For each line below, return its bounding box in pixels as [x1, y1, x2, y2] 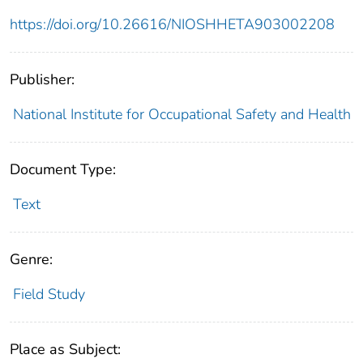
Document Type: [10, 160, 116, 180]
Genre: [10, 250, 53, 270]
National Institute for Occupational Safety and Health [12, 105, 351, 125]
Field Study [12, 284, 85, 305]
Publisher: [10, 70, 75, 90]
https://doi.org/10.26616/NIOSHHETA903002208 [10, 15, 335, 35]
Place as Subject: [10, 340, 121, 360]
